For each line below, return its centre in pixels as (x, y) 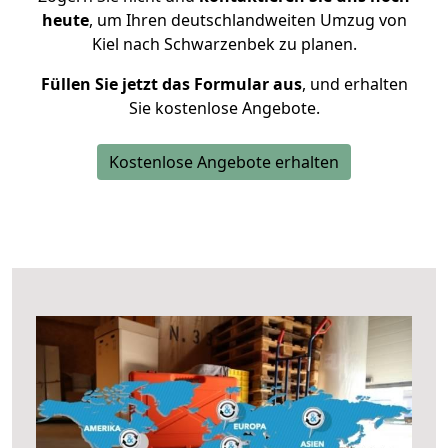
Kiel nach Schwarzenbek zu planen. (224, 44)
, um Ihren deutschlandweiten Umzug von (247, 20)
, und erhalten (354, 84)
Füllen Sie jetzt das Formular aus (171, 84)
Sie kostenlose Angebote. (224, 108)
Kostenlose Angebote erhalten (224, 162)
